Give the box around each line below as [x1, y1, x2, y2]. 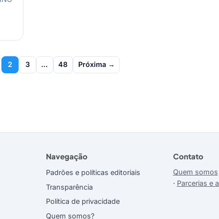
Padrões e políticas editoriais [46, 168, 141, 176]
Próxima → [78, 60, 115, 69]
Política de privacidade [46, 197, 120, 206]
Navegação [46, 152, 88, 161]
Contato [173, 152, 203, 161]
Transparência [46, 182, 93, 191]
